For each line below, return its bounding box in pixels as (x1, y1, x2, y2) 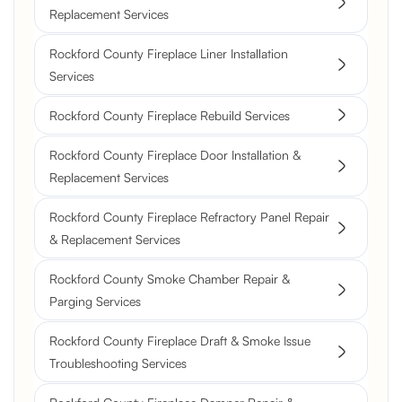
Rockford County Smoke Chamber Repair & (49, 270, 290, 286)
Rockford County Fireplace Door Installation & (49, 146, 301, 162)
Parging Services (49, 293, 141, 309)
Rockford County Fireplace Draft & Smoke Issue (49, 332, 310, 348)
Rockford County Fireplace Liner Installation (49, 45, 288, 61)
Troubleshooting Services (49, 354, 187, 371)
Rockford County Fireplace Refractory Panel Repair (49, 208, 329, 224)
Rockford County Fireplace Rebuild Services (49, 107, 290, 123)
